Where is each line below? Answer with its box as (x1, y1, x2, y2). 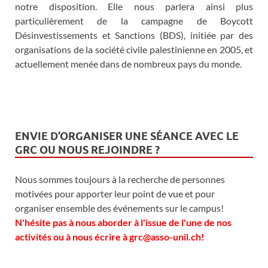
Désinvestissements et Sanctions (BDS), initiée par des (15, 29, 253, 41)
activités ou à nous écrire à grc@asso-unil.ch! (15, 230, 205, 242)
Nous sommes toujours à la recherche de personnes (15, 173, 225, 185)
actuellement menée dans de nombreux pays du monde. (15, 57, 242, 69)
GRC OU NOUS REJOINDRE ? (15, 143, 160, 156)
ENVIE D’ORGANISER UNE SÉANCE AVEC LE (15, 129, 239, 142)
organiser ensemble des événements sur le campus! (15, 202, 224, 214)
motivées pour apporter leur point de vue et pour (15, 187, 215, 199)
